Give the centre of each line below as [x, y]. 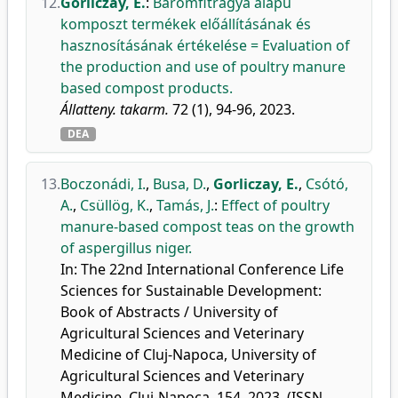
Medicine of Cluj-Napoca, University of [188, 354]
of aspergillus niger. [126, 248]
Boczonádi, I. [103, 184]
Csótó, [327, 184]
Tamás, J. [185, 205]
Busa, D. [179, 184]
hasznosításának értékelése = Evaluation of [205, 45]
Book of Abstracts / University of [169, 312]
